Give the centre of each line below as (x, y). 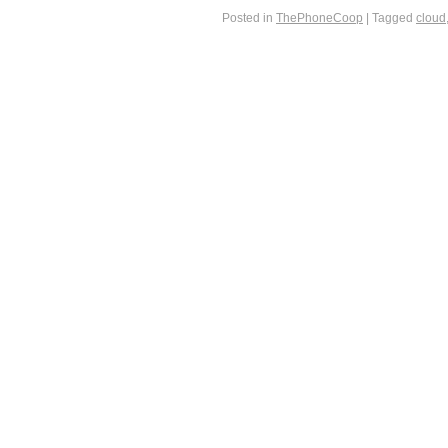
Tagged (392, 18)
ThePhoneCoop (319, 18)
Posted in (247, 18)
